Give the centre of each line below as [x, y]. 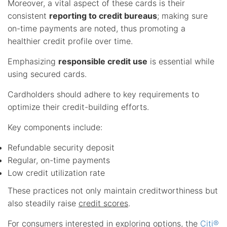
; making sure [182, 15]
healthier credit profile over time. [70, 41]
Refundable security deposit [61, 147]
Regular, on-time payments [59, 160]
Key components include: [55, 127]
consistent [28, 15]
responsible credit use [103, 61]
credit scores [103, 203]
